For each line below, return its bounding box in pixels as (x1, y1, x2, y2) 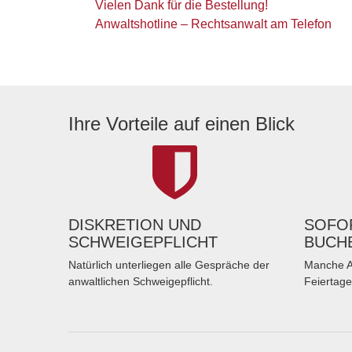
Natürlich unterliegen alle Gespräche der (68, 258, 269, 272)
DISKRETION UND (68, 216, 201, 234)
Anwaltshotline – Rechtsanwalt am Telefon (95, 17, 332, 31)
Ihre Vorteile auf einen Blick (68, 113, 295, 135)
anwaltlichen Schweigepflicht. (68, 275, 213, 288)
